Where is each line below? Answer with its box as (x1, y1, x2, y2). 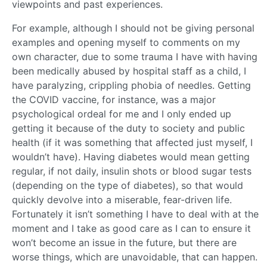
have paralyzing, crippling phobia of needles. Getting (12, 79, 251, 92)
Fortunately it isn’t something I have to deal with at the (12, 208, 259, 221)
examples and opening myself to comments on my (12, 36, 240, 49)
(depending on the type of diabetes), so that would (12, 179, 243, 192)
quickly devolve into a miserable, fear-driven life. (12, 194, 232, 206)
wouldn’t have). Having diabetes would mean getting (12, 151, 250, 163)
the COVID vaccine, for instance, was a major (12, 94, 216, 106)
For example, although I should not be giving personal (12, 22, 254, 35)
